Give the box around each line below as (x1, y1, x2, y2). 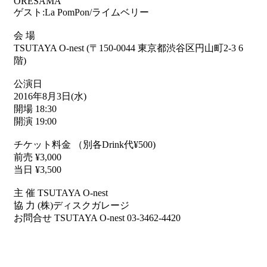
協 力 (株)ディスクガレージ (14, 200, 129, 211)
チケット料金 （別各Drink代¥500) (14, 139, 156, 150)
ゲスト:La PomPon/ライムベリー (14, 7, 149, 18)
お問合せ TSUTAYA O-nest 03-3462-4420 (14, 213, 181, 223)
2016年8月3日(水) (14, 91, 86, 102)
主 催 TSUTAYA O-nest (14, 188, 108, 198)
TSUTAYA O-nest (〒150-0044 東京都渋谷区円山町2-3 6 (14, 43, 243, 54)
